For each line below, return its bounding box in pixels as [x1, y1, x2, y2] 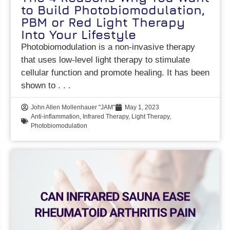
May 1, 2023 [125, 103, 160, 111]
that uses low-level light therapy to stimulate [21, 54, 190, 65]
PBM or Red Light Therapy [21, 14, 185, 29]
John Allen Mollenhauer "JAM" [31, 103, 116, 111]
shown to [21, 80, 59, 90]
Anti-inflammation [31, 112, 80, 120]
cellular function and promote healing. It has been [21, 67, 210, 78]
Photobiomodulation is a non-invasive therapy [21, 42, 196, 52]
